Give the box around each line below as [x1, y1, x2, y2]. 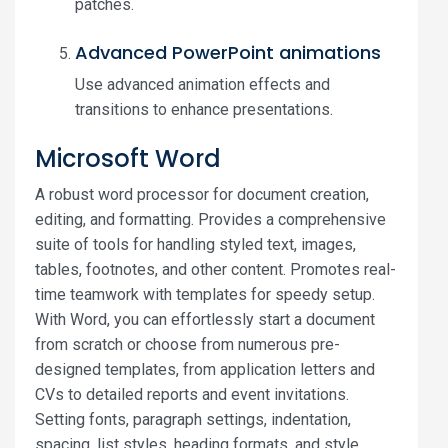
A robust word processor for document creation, [35, 185, 369, 204]
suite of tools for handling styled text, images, [35, 235, 356, 254]
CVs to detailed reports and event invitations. [35, 385, 349, 404]
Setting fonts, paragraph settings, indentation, [35, 410, 351, 429]
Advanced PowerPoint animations [75, 40, 381, 65]
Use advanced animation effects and [75, 75, 330, 94]
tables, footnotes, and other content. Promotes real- [35, 260, 396, 279]
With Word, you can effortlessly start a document [35, 310, 375, 329]
